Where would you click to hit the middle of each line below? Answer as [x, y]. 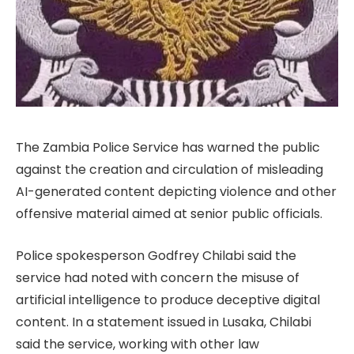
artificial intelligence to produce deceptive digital [168, 299]
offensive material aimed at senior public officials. [169, 214]
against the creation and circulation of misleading [169, 169]
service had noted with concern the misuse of [158, 277]
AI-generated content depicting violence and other [176, 192]
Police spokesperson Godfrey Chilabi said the [156, 255]
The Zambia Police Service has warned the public [168, 147]
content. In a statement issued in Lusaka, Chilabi [164, 322]
